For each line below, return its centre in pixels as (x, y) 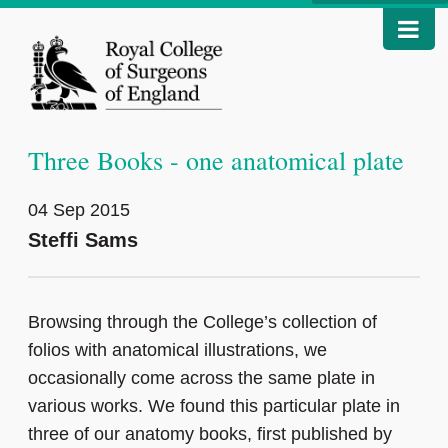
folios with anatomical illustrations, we (177, 350)
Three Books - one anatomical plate (216, 160)
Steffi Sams (83, 240)
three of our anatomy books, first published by (210, 434)
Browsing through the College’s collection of (202, 322)
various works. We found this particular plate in (214, 406)
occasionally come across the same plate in (201, 378)
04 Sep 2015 (79, 210)
